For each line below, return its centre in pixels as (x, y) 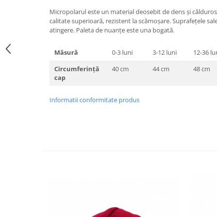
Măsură (66, 52)
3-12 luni (165, 52)
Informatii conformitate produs (94, 100)
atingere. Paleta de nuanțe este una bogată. (112, 30)
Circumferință (77, 69)
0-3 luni (122, 52)
